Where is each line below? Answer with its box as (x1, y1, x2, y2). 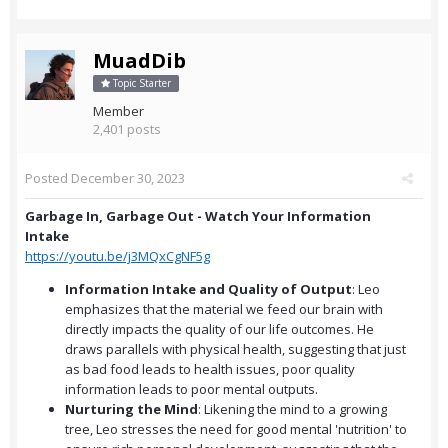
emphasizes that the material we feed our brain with (65, 300, 383, 319)
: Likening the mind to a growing (198, 400, 387, 419)
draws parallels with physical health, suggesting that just (65, 340, 406, 359)
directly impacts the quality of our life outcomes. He (65, 320, 374, 339)
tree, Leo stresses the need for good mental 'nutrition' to (65, 420, 407, 439)
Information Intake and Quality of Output (65, 280, 352, 299)
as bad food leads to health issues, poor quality (65, 360, 355, 379)
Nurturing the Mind (65, 400, 198, 419)
